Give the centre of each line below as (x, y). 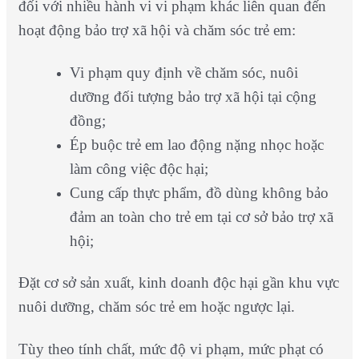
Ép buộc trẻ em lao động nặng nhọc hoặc (196, 144)
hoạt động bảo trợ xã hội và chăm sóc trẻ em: (157, 30)
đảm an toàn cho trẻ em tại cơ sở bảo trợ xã (201, 216)
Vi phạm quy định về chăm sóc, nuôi (184, 72)
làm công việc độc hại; (139, 168)
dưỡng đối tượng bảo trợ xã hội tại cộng (193, 96)
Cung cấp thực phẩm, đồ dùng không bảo (199, 192)
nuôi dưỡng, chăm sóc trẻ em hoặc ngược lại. (156, 306)
